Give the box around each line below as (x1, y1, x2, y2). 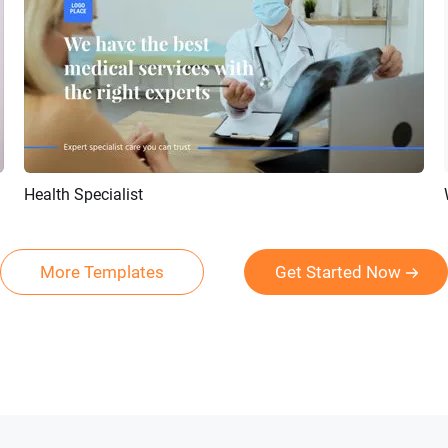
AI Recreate (233, 190, 305, 206)
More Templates (40, 262, 164, 282)
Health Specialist (24, 185, 143, 204)
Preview (146, 190, 195, 206)
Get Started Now (274, 262, 401, 282)
